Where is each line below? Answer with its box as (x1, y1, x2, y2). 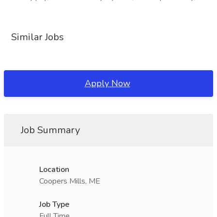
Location (39, 164, 69, 175)
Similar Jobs (11, 31, 64, 44)
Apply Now (84, 77, 130, 89)
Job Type (39, 199, 69, 210)
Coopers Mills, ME (39, 176, 100, 186)
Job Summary (21, 124, 80, 137)
